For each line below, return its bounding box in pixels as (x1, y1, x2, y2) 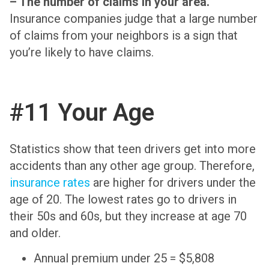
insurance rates (10, 175, 90, 190)
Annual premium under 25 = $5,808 (34, 251, 214, 266)
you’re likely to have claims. (10, 45, 154, 60)
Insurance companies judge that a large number (10, 11, 258, 26)
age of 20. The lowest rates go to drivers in (10, 192, 237, 207)
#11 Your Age (10, 98, 154, 127)
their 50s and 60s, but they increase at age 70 (10, 209, 247, 224)
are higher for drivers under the (90, 175, 256, 190)
